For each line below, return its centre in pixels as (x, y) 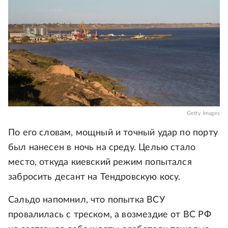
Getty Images (203, 113)
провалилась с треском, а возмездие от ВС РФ (110, 215)
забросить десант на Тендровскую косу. (94, 177)
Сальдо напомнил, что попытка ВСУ (87, 200)
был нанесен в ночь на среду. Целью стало (102, 148)
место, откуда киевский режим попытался (100, 163)
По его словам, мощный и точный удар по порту (113, 133)
